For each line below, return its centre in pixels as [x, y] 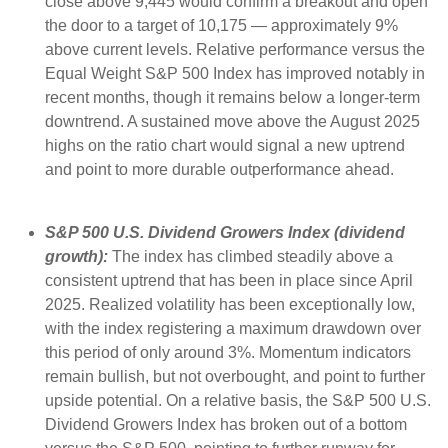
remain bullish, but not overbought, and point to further [235, 377]
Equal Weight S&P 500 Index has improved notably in [235, 74]
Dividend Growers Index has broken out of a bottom [226, 425]
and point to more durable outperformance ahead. [221, 170]
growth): [76, 257]
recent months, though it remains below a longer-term [232, 98]
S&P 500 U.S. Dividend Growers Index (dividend [225, 233]
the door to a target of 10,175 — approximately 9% [221, 26]
